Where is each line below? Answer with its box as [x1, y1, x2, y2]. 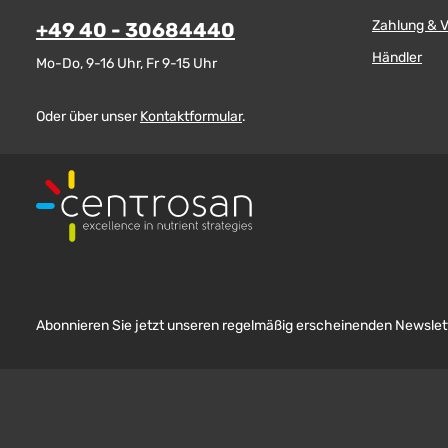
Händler [372, 49, 422, 67]
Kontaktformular [140, 108, 242, 126]
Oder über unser [36, 108, 140, 126]
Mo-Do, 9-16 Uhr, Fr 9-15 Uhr [36, 55, 217, 73]
